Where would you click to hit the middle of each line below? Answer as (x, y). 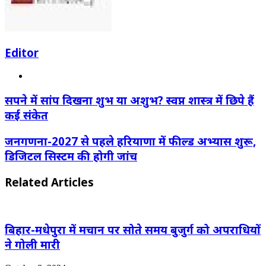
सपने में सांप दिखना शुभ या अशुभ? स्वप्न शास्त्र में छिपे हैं (129, 100)
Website (43, 75)
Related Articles (49, 182)
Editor (22, 52)
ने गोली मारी (32, 244)
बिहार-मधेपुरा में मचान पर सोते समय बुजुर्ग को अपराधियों (133, 229)
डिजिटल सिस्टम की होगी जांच (71, 156)
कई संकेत (26, 115)
